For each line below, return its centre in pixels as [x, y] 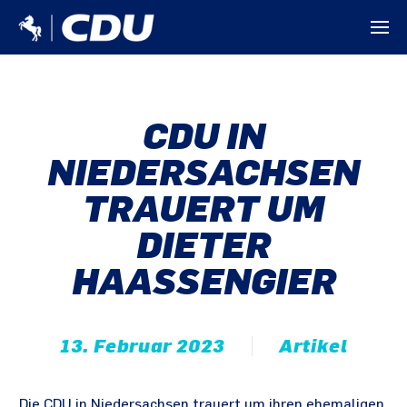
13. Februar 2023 [142, 346]
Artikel [313, 346]
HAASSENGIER [203, 282]
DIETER [203, 245]
